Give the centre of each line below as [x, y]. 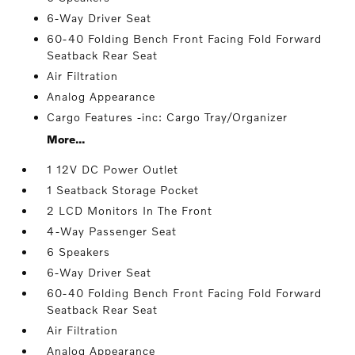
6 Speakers [79, 252]
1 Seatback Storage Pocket [123, 190]
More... [66, 139]
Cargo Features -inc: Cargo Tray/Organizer [168, 117]
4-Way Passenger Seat [112, 231]
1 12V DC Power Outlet [113, 170]
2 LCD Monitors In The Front [130, 211]
